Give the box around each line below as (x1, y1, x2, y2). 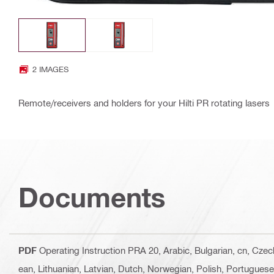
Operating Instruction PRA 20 (39, 245, 158, 256)
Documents (18, 181, 166, 214)
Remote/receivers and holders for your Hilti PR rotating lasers (18, 97, 270, 109)
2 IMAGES (32, 64, 68, 74)
